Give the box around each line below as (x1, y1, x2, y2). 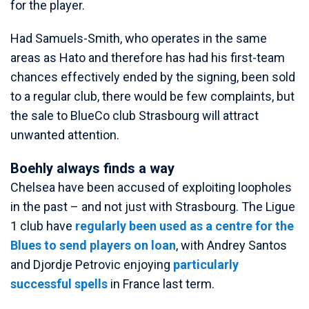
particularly (173, 257, 239, 272)
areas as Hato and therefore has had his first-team (10, 50, 285, 65)
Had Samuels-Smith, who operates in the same (10, 31, 267, 46)
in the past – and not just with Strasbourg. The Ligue (10, 199, 295, 214)
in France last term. (108, 277, 215, 291)
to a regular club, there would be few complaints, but (10, 89, 295, 103)
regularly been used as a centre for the (75, 219, 294, 233)
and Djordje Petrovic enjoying (10, 257, 173, 272)
